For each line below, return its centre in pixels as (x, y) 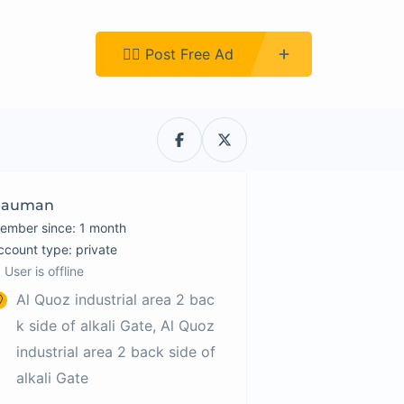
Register (41, 54)
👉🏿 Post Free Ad (178, 54)
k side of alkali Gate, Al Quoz (116, 326)
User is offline (45, 271)
